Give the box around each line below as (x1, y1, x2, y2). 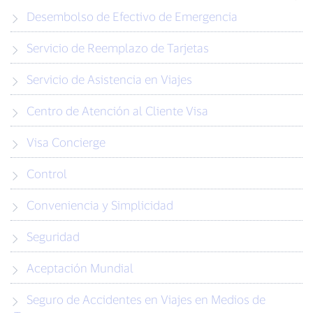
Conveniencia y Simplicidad (27, 198, 173, 212)
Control (27, 166, 67, 181)
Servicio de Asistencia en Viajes (27, 72, 192, 87)
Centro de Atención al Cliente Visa (27, 103, 208, 118)
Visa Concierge (27, 135, 105, 150)
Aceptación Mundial (27, 261, 133, 275)
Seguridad (27, 229, 80, 244)
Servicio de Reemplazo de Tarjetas (27, 41, 209, 55)
